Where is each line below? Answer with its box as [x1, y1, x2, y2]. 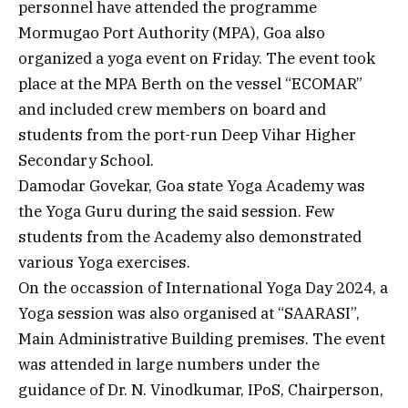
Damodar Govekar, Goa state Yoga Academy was [18, 175, 365, 196]
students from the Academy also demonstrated [18, 226, 362, 247]
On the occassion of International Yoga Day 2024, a [18, 277, 388, 298]
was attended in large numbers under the [18, 353, 320, 374]
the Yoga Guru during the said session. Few [18, 200, 334, 221]
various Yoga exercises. [18, 251, 190, 272]
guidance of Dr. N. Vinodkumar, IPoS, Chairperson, [18, 379, 383, 400]
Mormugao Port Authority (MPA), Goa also [18, 22, 325, 43]
